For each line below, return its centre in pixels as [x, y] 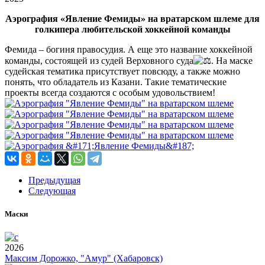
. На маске [232, 60]
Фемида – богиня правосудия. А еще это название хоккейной [129, 49]
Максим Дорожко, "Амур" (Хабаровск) [84, 258]
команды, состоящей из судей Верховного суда [99, 60]
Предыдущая [54, 180]
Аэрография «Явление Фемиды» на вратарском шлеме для [132, 18]
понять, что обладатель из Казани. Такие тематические [116, 82]
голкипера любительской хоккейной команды [132, 29]
